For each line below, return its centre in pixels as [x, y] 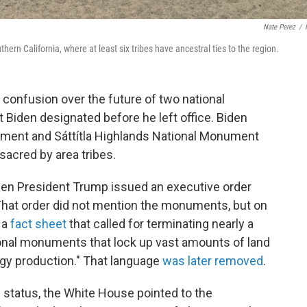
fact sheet [38, 224]
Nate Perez [279, 27]
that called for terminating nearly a [160, 224]
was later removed [213, 261]
